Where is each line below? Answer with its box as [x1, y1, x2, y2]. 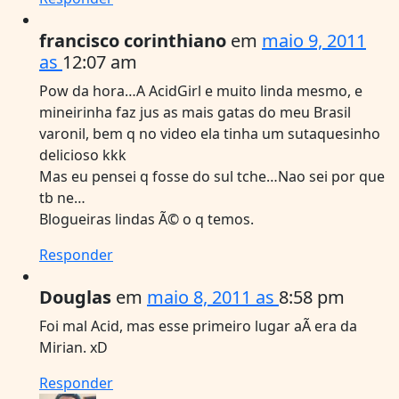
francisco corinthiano [39, 28, 226, 53]
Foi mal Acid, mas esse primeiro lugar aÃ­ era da [39, 315, 357, 336]
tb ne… [39, 187, 85, 208]
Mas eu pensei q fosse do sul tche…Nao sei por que [39, 166, 385, 186]
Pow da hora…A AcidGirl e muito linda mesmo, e [39, 80, 362, 101]
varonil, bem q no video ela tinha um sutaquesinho [39, 123, 380, 143]
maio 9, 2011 [262, 28, 366, 53]
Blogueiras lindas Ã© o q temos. [39, 208, 254, 229]
